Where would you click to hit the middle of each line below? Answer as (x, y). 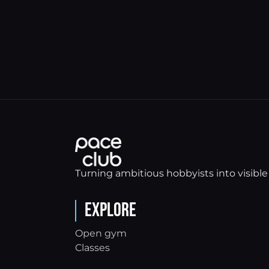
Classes (92, 248)
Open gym (101, 233)
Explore (110, 210)
